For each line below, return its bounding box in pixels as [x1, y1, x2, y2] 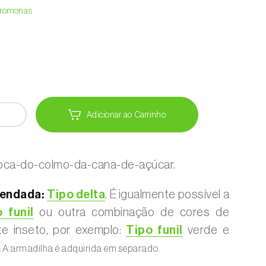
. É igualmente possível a [105, 189, 230, 201]
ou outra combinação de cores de [33, 207, 230, 218]
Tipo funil [126, 224, 183, 236]
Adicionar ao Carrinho [87, 109, 166, 120]
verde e [182, 224, 230, 236]
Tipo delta [47, 189, 106, 201]
